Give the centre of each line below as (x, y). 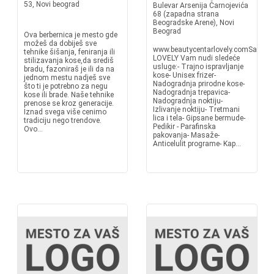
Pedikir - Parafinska (184, 127)
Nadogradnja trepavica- (191, 92)
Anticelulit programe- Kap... (197, 144)
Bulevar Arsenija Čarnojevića (201, 6)
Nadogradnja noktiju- (188, 101)
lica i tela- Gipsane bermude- (199, 118)
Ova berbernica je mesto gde (70, 35)
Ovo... (33, 129)
